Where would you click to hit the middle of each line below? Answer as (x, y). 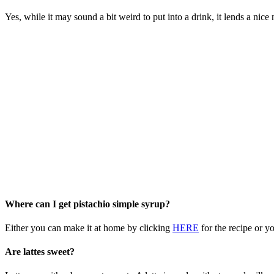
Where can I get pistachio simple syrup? (87, 204)
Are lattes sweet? (40, 252)
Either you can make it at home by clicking (89, 228)
